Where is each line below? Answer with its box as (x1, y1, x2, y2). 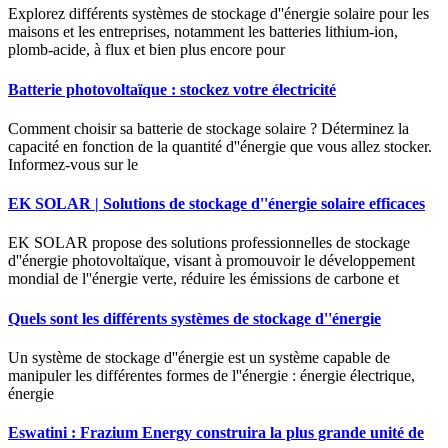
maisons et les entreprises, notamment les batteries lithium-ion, (8, 23, 398, 41)
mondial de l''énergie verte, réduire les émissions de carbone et (8, 270, 399, 288)
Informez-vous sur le (8, 155, 138, 173)
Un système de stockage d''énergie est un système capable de (8, 348, 390, 366)
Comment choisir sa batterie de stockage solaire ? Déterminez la (8, 119, 409, 137)
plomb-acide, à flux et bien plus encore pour (8, 41, 285, 59)
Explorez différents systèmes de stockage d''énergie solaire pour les (8, 5, 429, 23)
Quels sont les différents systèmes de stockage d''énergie (8, 309, 381, 327)
